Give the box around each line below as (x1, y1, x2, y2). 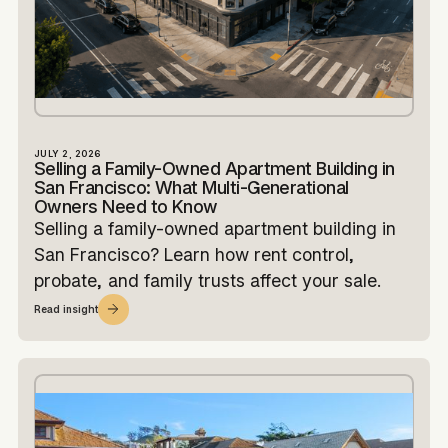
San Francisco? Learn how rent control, (33, 243, 355, 265)
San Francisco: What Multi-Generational (33, 176, 349, 198)
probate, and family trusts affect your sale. (33, 269, 381, 291)
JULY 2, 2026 (33, 147, 101, 159)
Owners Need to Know (33, 195, 218, 217)
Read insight (33, 303, 98, 316)
